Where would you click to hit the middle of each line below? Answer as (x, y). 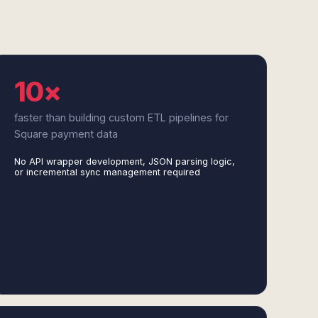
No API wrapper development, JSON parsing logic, (124, 161)
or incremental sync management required (107, 172)
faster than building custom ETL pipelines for (121, 117)
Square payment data (66, 134)
